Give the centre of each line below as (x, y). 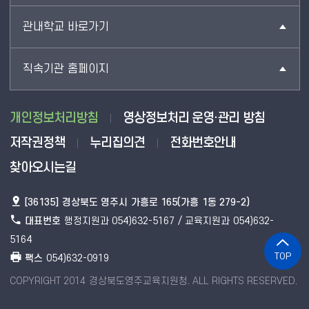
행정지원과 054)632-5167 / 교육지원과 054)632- (167, 221)
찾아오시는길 (42, 168)
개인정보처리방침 (53, 118)
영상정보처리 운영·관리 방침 (193, 118)
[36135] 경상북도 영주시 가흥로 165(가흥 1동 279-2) (138, 202)
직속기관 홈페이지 (66, 69)
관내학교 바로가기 (66, 27)
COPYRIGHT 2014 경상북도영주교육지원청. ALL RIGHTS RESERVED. (153, 281)
